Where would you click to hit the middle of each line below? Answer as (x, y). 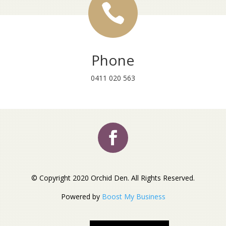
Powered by (81, 196)
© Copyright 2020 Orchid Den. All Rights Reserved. (113, 178)
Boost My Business (133, 196)
